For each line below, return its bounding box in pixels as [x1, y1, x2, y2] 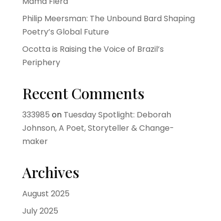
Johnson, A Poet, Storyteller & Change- [22, 122, 174, 134]
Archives [22, 162, 79, 182]
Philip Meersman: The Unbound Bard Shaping [22, 13, 195, 24]
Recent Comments [22, 83, 145, 103]
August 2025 [22, 188, 70, 199]
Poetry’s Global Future [22, 26, 109, 37]
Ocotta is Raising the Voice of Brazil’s [22, 43, 164, 55]
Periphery [22, 57, 60, 68]
